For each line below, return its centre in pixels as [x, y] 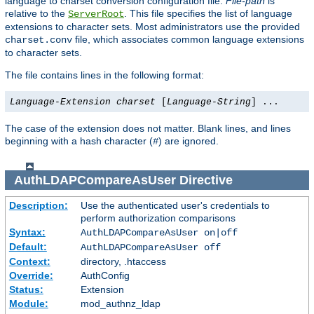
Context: [29, 262]
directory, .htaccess [123, 262]
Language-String [209, 102]
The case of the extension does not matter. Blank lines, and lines [148, 129]
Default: [28, 247]
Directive [206, 180]
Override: [31, 276]
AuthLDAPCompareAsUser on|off [159, 233]
